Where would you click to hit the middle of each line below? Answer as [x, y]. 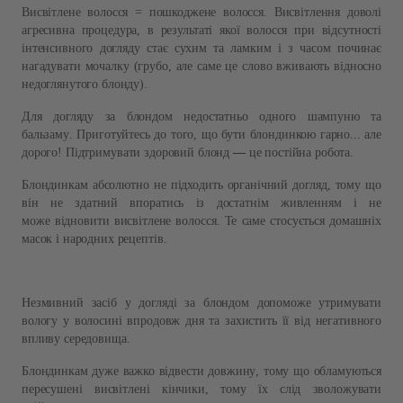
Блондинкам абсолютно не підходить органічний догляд [175, 184]
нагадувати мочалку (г [83, 66]
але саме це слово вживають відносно [279, 66]
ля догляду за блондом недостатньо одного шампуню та [206, 116]
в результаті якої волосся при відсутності [264, 30]
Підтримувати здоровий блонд [149, 152]
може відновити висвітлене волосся [119, 220]
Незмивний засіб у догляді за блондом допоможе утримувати [201, 302]
